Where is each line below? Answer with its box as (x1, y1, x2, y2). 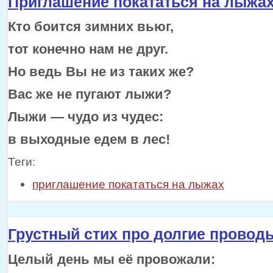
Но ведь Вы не (8, 64, 110, 80)
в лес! (130, 132, 170, 147)
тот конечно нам (8, 41, 118, 57)
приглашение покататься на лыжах (32, 177, 224, 191)
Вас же (8, 87, 53, 102)
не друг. (118, 41, 168, 57)
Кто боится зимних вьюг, (8, 19, 174, 35)
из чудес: (102, 109, 163, 125)
